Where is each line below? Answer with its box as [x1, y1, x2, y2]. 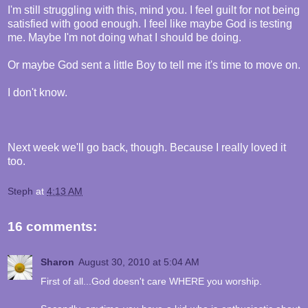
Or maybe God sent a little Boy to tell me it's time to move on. [8, 59, 300, 71]
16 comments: [8, 219, 97, 234]
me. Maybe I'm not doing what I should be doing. [8, 32, 241, 44]
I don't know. [8, 87, 67, 99]
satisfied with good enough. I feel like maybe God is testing [8, 18, 292, 30]
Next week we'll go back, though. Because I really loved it [8, 142, 286, 154]
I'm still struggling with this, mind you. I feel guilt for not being [8, 4, 300, 16]
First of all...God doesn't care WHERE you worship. [41, 276, 262, 287]
